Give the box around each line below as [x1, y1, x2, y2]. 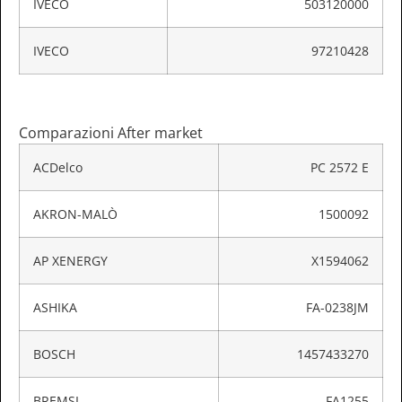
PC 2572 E [310, 159, 369, 177]
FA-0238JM [306, 299, 369, 317]
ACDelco [33, 159, 83, 177]
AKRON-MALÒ [33, 205, 118, 223]
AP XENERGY [33, 252, 108, 270]
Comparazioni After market [19, 123, 203, 144]
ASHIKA [33, 299, 77, 317]
